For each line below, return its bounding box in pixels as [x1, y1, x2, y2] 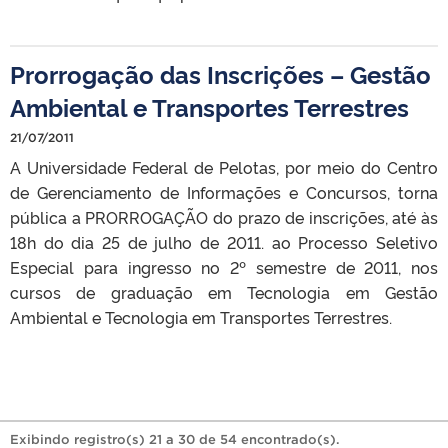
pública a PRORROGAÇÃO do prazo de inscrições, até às [10, 205, 438, 228]
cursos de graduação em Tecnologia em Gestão [10, 280, 438, 303]
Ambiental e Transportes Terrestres [10, 89, 409, 123]
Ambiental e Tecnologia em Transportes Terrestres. [10, 305, 400, 328]
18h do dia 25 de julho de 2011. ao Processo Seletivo [10, 230, 438, 253]
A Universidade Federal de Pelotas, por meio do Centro [10, 155, 438, 178]
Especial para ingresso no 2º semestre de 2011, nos [10, 255, 438, 278]
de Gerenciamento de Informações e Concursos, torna [10, 180, 438, 203]
